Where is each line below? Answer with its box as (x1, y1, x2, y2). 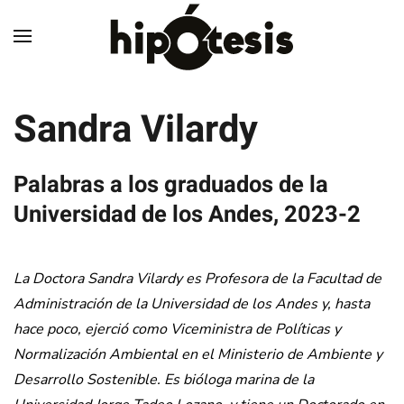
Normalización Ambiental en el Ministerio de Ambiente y (14, 344, 382, 364)
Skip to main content (41, 41, 174, 61)
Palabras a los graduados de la (14, 168, 328, 202)
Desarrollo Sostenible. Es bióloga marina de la (14, 370, 314, 390)
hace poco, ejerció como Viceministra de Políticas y (14, 319, 341, 339)
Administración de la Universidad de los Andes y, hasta (14, 294, 370, 314)
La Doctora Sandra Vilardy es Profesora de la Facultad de (14, 269, 381, 289)
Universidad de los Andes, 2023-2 (14, 197, 361, 232)
